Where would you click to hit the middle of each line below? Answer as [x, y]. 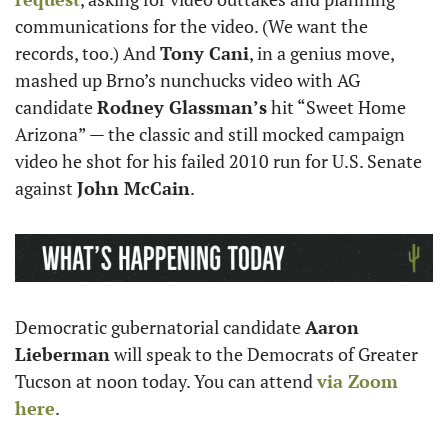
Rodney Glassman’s [182, 107]
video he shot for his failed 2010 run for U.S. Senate [218, 161]
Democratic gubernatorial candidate [160, 326]
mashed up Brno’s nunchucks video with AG [187, 80]
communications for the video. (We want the [191, 26]
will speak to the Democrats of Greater [264, 353]
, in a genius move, [321, 53]
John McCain [133, 188]
